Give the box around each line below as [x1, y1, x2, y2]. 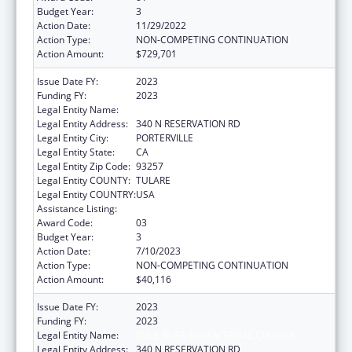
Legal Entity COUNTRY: [37, 187, 136, 201]
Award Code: [37, 215, 93, 229]
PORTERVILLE [136, 130, 193, 145]
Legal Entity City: [37, 130, 108, 145]
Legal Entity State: [37, 145, 115, 159]
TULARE [136, 173, 170, 187]
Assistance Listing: [37, 201, 117, 215]
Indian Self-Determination [136, 201, 248, 215]
